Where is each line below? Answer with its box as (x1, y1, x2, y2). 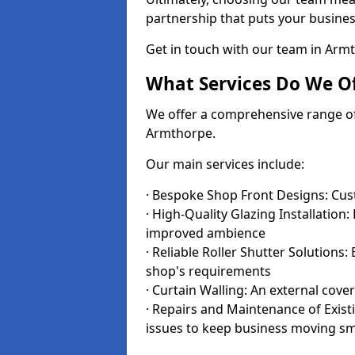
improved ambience (146, 224, 265, 242)
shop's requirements (146, 262, 271, 280)
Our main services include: (146, 155, 304, 173)
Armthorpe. (146, 124, 216, 142)
